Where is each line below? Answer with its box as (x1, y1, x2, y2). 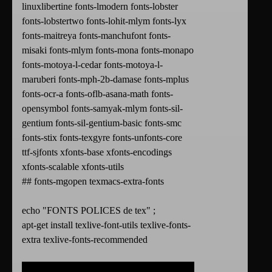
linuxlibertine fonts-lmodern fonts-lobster (22, 1, 178, 12)
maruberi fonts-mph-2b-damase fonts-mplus (22, 74, 189, 85)
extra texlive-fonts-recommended (22, 234, 148, 245)
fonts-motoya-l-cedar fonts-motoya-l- (22, 59, 163, 70)
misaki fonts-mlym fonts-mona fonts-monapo (22, 45, 194, 56)
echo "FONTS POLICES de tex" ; (22, 205, 155, 216)
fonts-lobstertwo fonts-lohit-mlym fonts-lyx (22, 16, 186, 27)
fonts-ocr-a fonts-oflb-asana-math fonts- (22, 89, 173, 100)
